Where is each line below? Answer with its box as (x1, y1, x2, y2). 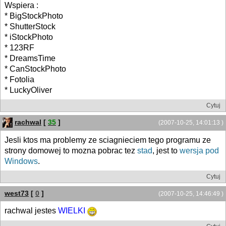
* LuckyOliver (5, 85, 52, 94)
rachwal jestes (5, 206, 58, 215)
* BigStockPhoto (5, 11, 63, 20)
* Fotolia (5, 75, 34, 84)
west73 (5, 189, 29, 198)
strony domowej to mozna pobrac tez (5, 146, 137, 155)
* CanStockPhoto (5, 64, 66, 73)
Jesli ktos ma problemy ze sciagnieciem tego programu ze (5, 136, 211, 145)
